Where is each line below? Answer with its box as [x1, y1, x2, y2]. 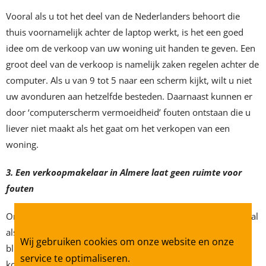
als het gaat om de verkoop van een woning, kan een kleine [6, 226, 248, 239]
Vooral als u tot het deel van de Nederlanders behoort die [6, 10, 240, 23]
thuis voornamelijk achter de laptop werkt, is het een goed [6, 26, 243, 39]
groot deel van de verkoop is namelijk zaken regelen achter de [6, 58, 259, 71]
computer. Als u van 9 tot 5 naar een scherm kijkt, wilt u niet [6, 74, 252, 87]
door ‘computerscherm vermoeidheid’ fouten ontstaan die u [6, 106, 251, 119]
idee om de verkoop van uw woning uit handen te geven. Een [6, 42, 255, 55]
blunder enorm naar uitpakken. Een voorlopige [6, 242, 197, 255]
